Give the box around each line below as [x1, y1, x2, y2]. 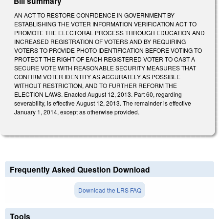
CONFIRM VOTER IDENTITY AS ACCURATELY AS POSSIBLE [14, 72, 180, 81]
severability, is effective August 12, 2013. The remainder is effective [14, 98, 191, 107]
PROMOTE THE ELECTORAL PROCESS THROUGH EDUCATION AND [14, 28, 205, 37]
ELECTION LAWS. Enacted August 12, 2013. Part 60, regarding [14, 89, 182, 98]
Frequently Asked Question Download [10, 164, 150, 175]
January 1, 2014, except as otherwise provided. [14, 107, 141, 116]
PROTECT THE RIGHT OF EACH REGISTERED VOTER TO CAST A [14, 54, 195, 63]
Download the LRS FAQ [78, 186, 141, 195]
